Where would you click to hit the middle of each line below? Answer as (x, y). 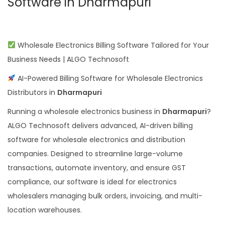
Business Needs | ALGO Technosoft (68, 59)
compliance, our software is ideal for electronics (92, 182)
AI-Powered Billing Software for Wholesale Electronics (109, 78)
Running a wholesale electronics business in (85, 111)
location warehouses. (45, 210)
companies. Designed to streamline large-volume (95, 153)
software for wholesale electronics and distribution (96, 139)
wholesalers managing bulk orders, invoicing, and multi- (105, 196)
